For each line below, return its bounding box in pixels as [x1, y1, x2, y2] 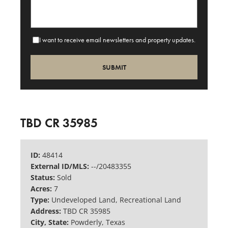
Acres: [31, 184, 54, 194]
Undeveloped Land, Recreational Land [51, 195, 181, 205]
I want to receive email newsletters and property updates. [39, 35, 195, 45]
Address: [31, 206, 63, 216]
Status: [31, 173, 57, 183]
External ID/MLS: [31, 161, 91, 172]
